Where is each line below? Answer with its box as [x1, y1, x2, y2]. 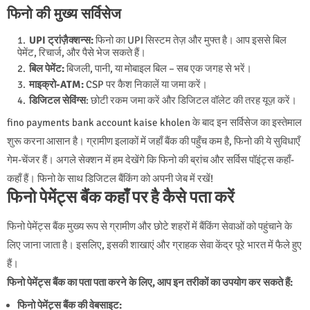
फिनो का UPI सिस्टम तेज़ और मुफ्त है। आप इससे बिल [93, 33, 286, 46]
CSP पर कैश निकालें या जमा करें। [84, 77, 208, 91]
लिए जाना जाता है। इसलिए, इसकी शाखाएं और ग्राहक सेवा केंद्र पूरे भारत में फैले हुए [7, 238, 302, 251]
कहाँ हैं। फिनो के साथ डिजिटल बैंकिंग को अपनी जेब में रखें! [7, 172, 213, 185]
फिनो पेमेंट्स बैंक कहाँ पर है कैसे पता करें [7, 186, 234, 208]
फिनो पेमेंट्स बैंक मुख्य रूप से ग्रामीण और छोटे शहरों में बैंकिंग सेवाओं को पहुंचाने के [7, 219, 292, 232]
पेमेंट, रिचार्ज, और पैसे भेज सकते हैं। [17, 46, 146, 59]
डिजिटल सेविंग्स [29, 93, 86, 107]
